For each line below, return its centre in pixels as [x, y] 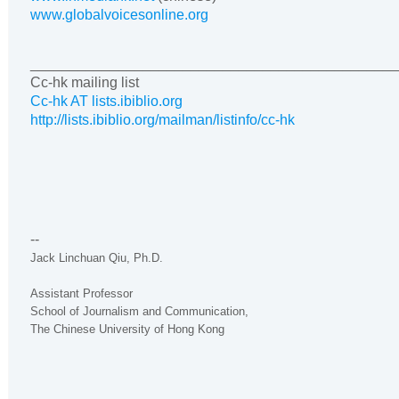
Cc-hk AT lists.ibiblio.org [106, 102]
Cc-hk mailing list [85, 83]
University [125, 330]
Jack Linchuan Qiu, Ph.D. [97, 258]
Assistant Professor [81, 294]
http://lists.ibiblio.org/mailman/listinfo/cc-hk [163, 120]
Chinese [74, 330]
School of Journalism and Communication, [139, 312]
